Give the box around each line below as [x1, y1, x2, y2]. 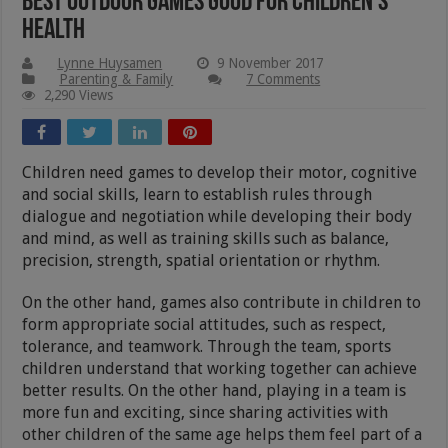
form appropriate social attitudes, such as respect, [22, 314, 387, 334]
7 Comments [246, 70, 321, 87]
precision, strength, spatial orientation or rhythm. [22, 250, 381, 270]
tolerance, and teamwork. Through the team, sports [22, 336, 392, 356]
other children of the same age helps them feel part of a [22, 424, 423, 444]
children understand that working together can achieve [22, 358, 418, 378]
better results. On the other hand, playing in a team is [22, 380, 407, 400]
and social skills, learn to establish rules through [22, 184, 373, 204]
